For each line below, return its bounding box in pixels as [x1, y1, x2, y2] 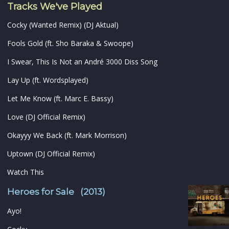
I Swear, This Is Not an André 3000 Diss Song [7, 57, 157, 67]
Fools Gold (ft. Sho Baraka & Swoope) [7, 38, 133, 49]
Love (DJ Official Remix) [7, 112, 85, 122]
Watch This [7, 167, 44, 177]
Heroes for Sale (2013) [7, 187, 105, 197]
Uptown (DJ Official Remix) [7, 149, 95, 159]
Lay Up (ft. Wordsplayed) [7, 75, 88, 85]
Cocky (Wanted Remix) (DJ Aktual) [7, 20, 119, 30]
